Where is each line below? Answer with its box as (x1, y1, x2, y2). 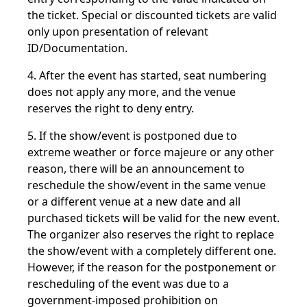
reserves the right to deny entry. (27, 101, 194, 116)
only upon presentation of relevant (27, 24, 208, 39)
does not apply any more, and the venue (27, 84, 236, 99)
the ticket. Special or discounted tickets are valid (27, 8, 277, 23)
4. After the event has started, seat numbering (27, 68, 267, 83)
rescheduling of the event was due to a (27, 276, 229, 291)
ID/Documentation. (27, 40, 127, 56)
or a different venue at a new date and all (27, 194, 241, 209)
